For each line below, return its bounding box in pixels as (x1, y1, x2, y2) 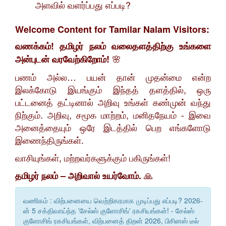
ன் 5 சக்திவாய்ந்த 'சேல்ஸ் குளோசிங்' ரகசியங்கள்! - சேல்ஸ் (23, 205, 194, 216)
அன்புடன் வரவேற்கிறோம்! (15, 52, 109, 66)
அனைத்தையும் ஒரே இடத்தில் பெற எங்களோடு (15, 121, 211, 134)
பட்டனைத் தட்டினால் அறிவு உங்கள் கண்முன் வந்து (15, 95, 211, 109)
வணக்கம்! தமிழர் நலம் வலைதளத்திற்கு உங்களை (15, 39, 211, 53)
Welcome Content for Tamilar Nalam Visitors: (15, 23, 209, 36)
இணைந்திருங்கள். (15, 133, 84, 147)
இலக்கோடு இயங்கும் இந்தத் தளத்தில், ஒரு (15, 83, 211, 96)
